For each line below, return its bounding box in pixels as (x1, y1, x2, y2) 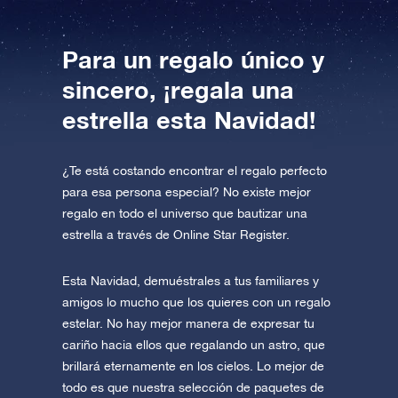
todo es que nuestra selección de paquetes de (62, 380, 324, 395)
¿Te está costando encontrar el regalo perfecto (62, 163, 327, 179)
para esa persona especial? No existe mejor (62, 185, 311, 200)
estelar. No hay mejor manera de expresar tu (62, 316, 314, 331)
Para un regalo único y (62, 45, 324, 75)
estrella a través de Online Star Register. (62, 227, 290, 243)
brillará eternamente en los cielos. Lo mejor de (62, 359, 324, 374)
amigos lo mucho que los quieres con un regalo (62, 295, 330, 310)
